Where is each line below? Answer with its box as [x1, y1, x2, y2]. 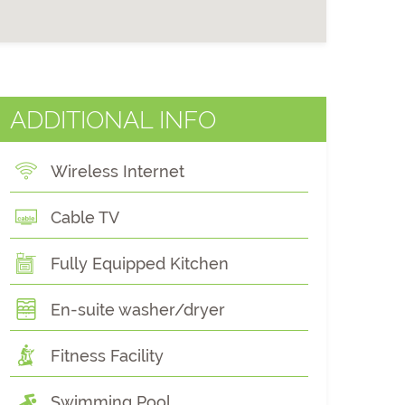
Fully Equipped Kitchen [51, 254, 229, 273]
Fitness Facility [51, 346, 164, 365]
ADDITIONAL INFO [10, 106, 216, 134]
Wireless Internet [51, 162, 184, 181]
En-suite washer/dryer [51, 300, 225, 319]
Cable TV [51, 208, 119, 227]
